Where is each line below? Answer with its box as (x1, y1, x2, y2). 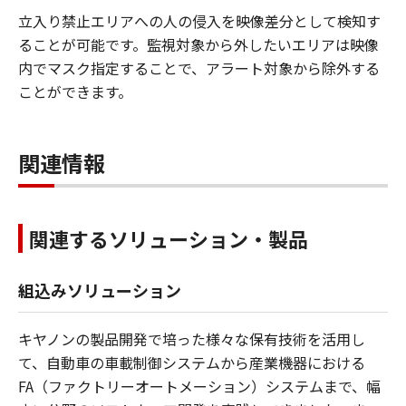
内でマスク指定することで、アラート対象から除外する (18, 56, 380, 79)
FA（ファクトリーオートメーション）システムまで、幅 (18, 374, 381, 397)
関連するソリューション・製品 (29, 223, 308, 253)
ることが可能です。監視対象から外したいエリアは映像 (18, 33, 379, 55)
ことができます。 (18, 80, 132, 102)
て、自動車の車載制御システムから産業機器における (18, 351, 365, 373)
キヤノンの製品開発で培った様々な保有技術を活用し (18, 327, 365, 350)
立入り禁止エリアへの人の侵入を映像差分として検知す (18, 9, 381, 32)
